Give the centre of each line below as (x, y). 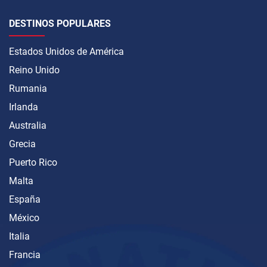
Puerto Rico (33, 162)
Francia (25, 254)
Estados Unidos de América (66, 51)
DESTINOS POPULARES (60, 23)
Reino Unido (34, 70)
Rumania (28, 88)
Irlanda (24, 107)
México (24, 218)
